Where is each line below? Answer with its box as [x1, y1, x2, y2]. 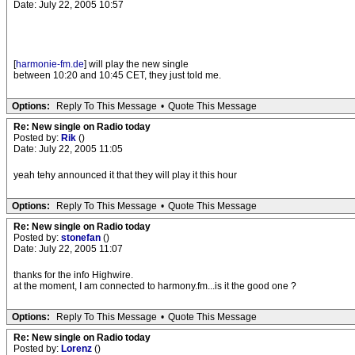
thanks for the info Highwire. [13, 269, 133, 281]
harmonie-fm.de [16, 59, 84, 70]
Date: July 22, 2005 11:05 [13, 143, 123, 155]
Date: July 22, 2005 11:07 [13, 243, 123, 254]
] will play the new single [84, 59, 189, 70]
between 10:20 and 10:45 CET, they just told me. [13, 70, 221, 81]
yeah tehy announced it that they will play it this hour [13, 170, 237, 181]
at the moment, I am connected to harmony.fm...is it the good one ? [13, 281, 296, 292]
